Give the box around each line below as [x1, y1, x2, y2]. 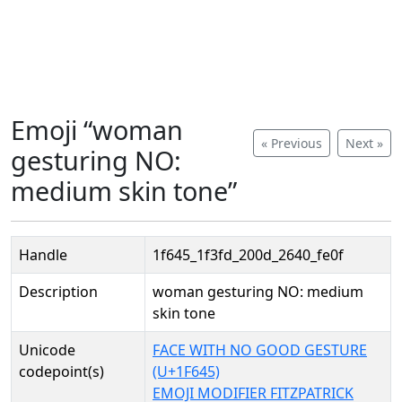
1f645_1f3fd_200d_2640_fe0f [153, 245, 344, 265]
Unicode [19, 340, 75, 360]
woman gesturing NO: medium [153, 282, 363, 301]
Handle [19, 245, 67, 265]
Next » [345, 135, 383, 152]
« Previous [261, 135, 322, 152]
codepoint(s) [19, 362, 104, 381]
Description [19, 282, 98, 301]
